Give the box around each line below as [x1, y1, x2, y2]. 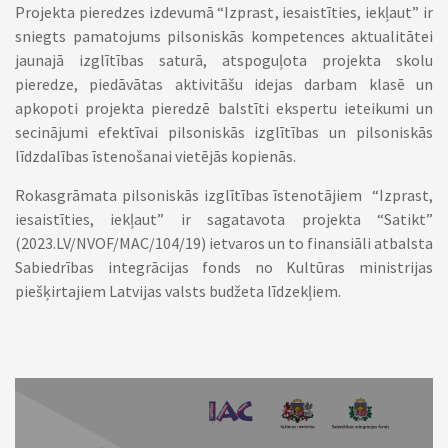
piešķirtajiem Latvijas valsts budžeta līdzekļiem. [15, 281, 341, 301]
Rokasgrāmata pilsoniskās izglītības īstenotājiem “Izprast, [15, 185, 433, 205]
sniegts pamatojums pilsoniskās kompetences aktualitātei [15, 26, 433, 46]
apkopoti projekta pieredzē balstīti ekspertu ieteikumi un [15, 98, 433, 118]
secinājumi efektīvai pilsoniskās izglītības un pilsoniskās [15, 122, 433, 142]
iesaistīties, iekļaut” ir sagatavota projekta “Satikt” [15, 209, 433, 229]
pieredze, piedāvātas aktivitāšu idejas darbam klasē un [15, 74, 433, 94]
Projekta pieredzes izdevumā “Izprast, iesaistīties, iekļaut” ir [15, 2, 433, 22]
